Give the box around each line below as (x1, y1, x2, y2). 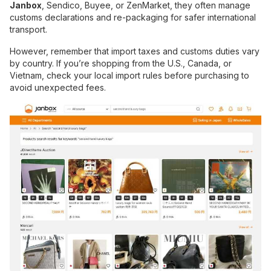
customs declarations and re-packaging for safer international (10, 11, 256, 22)
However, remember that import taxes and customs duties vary (10, 45, 260, 56)
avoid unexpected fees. (10, 82, 106, 93)
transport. (10, 24, 50, 34)
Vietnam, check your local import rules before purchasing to (10, 70, 249, 80)
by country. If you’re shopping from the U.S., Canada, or (10, 57, 232, 68)
